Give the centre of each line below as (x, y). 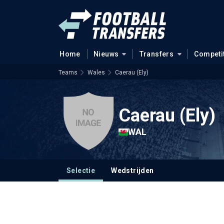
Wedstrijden (132, 170)
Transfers (156, 54)
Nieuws (106, 54)
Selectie (81, 170)
